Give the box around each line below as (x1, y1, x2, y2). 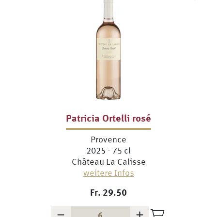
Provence (91, 134, 126, 145)
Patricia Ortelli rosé (66, 112, 151, 124)
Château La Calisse (71, 156, 146, 167)
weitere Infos (83, 168, 134, 178)
